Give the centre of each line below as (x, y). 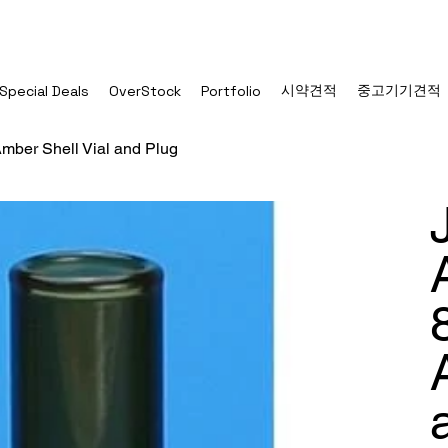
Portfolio (230, 90)
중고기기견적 (398, 90)
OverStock (144, 90)
